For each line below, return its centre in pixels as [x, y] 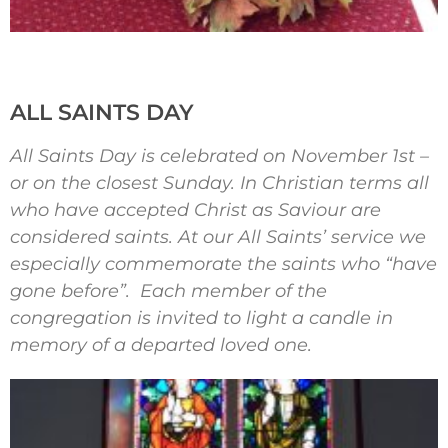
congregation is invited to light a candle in [201, 317]
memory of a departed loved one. [161, 344]
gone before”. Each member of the [168, 290]
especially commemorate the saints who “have [223, 263]
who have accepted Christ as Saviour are [195, 209]
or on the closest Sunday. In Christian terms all [219, 182]
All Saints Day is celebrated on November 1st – [219, 155]
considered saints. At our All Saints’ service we [218, 236]
